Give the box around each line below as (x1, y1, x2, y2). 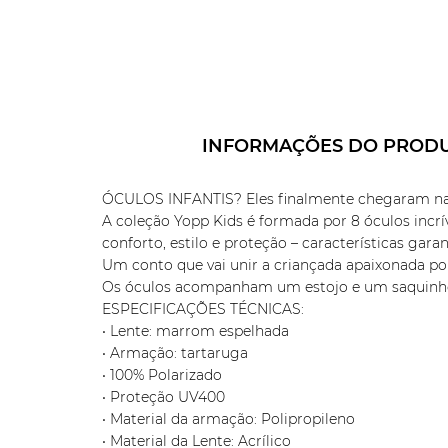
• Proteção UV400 (102, 388, 225, 406)
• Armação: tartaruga (102, 344, 248, 362)
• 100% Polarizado (102, 366, 222, 384)
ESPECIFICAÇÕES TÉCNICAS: (102, 300, 304, 318)
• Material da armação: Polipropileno (102, 410, 355, 428)
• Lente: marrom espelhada (102, 322, 289, 340)
